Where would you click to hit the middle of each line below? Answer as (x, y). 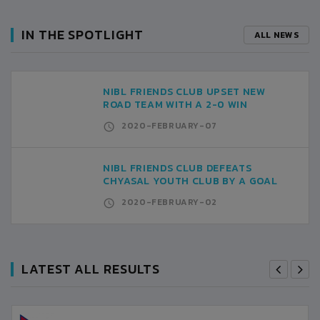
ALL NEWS (276, 35)
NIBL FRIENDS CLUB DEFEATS (177, 168)
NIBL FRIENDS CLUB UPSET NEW (184, 92)
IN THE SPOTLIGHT (82, 35)
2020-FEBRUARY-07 (169, 126)
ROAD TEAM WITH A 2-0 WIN (175, 105)
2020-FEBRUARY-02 (169, 202)
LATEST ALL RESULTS (91, 269)
